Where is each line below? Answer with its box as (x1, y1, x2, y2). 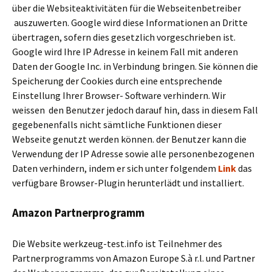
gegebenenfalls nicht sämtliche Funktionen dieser (12, 118, 222, 131)
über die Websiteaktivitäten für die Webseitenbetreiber (12, 2, 241, 14)
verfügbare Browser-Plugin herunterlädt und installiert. (12, 177, 244, 189)
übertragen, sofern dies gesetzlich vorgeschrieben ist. (12, 31, 236, 43)
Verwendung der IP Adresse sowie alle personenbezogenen (12, 148, 254, 160)
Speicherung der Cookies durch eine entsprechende (12, 75, 222, 87)
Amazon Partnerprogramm (12, 206, 144, 220)
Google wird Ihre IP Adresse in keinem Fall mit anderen (12, 46, 238, 58)
